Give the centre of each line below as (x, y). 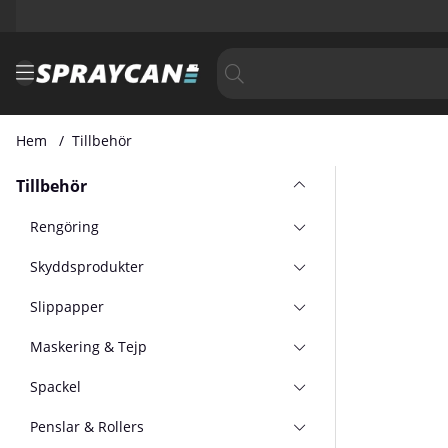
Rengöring (65, 226)
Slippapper (67, 306)
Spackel (56, 386)
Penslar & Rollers (87, 426)
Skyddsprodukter (87, 266)
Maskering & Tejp (89, 346)
